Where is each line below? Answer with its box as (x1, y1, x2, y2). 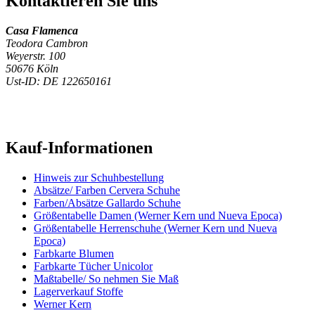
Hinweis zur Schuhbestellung (34, 171, 164, 184)
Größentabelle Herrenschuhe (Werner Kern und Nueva (34, 221, 277, 234)
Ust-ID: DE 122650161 (6, 75, 112, 87)
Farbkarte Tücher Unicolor (34, 259, 153, 272)
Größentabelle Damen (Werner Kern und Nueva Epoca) (34, 209, 282, 221)
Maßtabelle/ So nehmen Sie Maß (34, 272, 179, 285)
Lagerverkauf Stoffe (34, 285, 123, 297)
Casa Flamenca (6, 25, 78, 37)
